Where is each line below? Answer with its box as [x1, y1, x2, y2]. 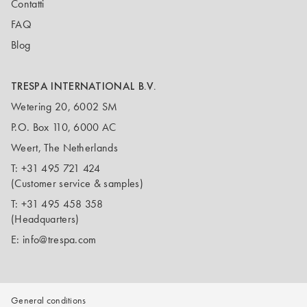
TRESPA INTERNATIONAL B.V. [11, 79, 156, 93]
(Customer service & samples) [11, 177, 143, 190]
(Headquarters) [11, 212, 79, 225]
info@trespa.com [22, 233, 97, 246]
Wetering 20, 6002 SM [11, 100, 118, 113]
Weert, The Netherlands [11, 141, 119, 154]
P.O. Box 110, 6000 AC [11, 121, 116, 134]
